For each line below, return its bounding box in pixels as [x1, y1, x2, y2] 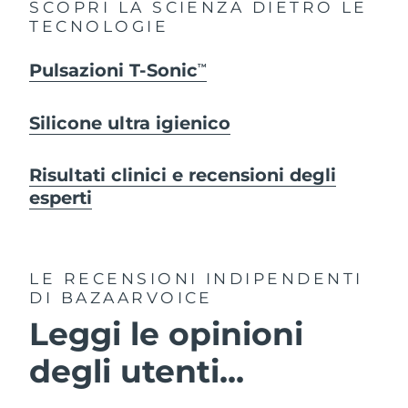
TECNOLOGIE [29, 16, 169, 36]
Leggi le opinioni [29, 313, 304, 353]
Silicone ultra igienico [29, 111, 231, 134]
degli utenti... [29, 351, 245, 391]
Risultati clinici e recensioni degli [29, 164, 337, 187]
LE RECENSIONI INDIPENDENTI [29, 268, 363, 288]
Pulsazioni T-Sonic [29, 59, 199, 82]
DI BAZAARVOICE [29, 287, 213, 307]
